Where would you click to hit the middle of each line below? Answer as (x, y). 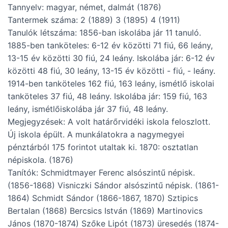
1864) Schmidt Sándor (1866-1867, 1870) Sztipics (103, 198)
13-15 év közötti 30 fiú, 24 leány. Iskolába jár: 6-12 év (111, 58)
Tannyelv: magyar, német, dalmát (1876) (84, 7)
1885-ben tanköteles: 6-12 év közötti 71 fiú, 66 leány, (110, 46)
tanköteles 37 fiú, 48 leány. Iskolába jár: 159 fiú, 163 (107, 96)
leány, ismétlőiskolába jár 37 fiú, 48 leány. (88, 109)
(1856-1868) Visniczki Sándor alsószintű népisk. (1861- (113, 186)
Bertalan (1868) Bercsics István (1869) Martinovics (105, 211)
